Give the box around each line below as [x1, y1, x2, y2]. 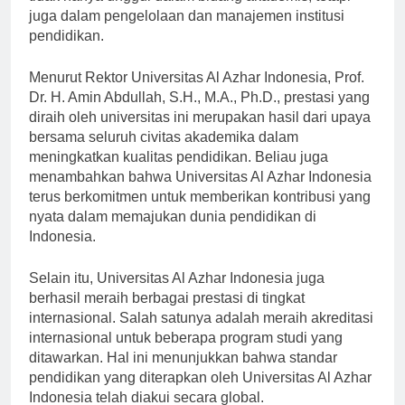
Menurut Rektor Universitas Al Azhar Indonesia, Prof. [29, 85, 364, 101]
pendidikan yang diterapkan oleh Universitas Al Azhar [29, 385, 372, 401]
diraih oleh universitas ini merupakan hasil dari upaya [29, 125, 371, 141]
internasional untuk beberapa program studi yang [29, 345, 343, 362]
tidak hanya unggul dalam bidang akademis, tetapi [29, 4, 351, 20]
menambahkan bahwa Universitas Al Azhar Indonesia [29, 184, 372, 201]
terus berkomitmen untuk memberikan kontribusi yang [29, 204, 371, 221]
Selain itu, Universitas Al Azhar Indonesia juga [29, 286, 325, 302]
